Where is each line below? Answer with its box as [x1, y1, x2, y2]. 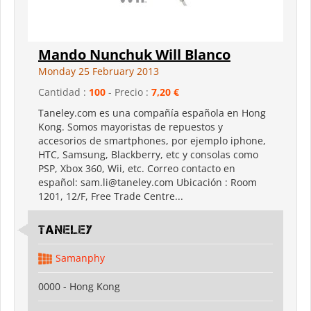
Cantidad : [38, 85, 89, 99]
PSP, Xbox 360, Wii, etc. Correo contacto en [38, 161, 235, 175]
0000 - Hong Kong [38, 279, 120, 293]
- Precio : [106, 85, 151, 99]
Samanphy [56, 251, 105, 264]
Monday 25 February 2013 [38, 64, 159, 78]
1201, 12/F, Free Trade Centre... [38, 189, 183, 203]
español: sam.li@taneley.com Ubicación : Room [38, 175, 257, 189]
